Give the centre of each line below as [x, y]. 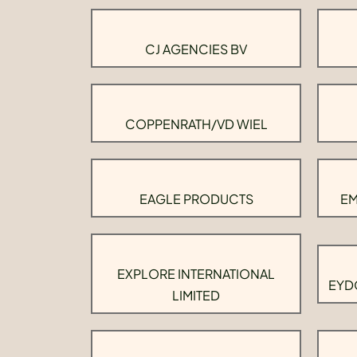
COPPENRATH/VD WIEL [196, 124]
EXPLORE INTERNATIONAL [196, 274]
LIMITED [196, 295]
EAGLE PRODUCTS [196, 199]
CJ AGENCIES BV [196, 49]
